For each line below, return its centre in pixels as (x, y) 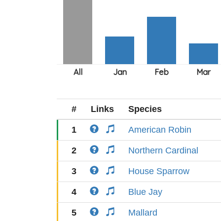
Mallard (143, 213)
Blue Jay (145, 192)
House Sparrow (159, 171)
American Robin (160, 130)
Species (145, 109)
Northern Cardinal (163, 150)
